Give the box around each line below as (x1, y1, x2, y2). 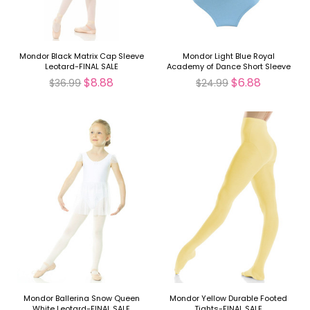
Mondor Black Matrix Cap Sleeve (19, 51, 144, 62)
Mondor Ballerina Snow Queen (23, 293, 140, 304)
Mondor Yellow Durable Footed (170, 293, 288, 304)
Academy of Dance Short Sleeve (166, 61, 291, 73)
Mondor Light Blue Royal (182, 51, 275, 62)
